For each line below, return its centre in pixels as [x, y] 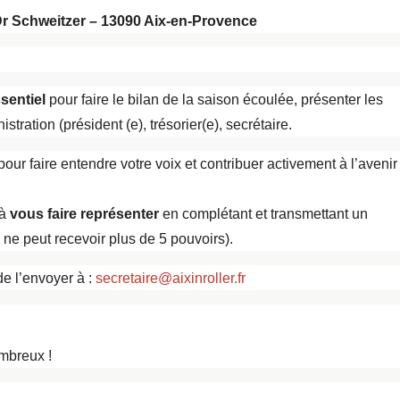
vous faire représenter [84, 214]
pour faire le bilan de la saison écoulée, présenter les [214, 100]
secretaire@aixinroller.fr [171, 279]
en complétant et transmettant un [263, 214]
